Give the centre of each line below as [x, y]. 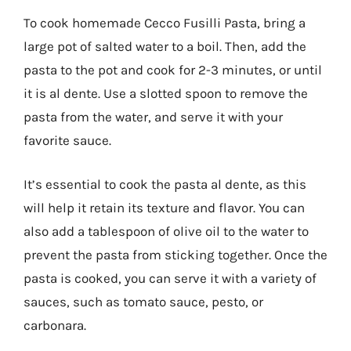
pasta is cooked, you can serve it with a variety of [170, 278]
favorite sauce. [67, 140]
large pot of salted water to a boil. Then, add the [165, 46]
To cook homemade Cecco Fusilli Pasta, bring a [165, 23]
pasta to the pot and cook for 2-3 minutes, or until [173, 70]
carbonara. [55, 325]
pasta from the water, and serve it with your [153, 117]
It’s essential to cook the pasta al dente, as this [165, 184]
